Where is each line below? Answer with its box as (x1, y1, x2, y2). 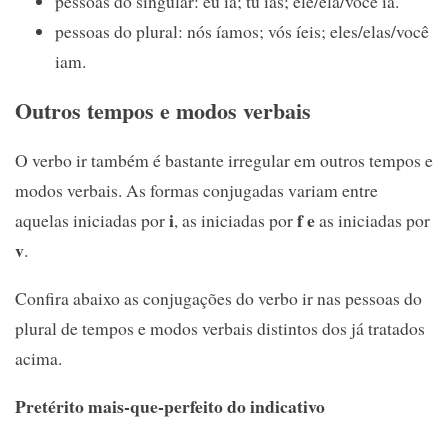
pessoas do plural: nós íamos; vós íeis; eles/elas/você (55, 19, 429, 44)
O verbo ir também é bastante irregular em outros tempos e (15, 148, 433, 173)
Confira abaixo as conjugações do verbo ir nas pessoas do (15, 285, 422, 310)
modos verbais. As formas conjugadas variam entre (15, 178, 378, 203)
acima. (15, 345, 62, 370)
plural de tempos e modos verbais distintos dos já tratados (15, 315, 425, 340)
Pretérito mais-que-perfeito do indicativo (15, 393, 325, 420)
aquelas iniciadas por (15, 208, 169, 233)
